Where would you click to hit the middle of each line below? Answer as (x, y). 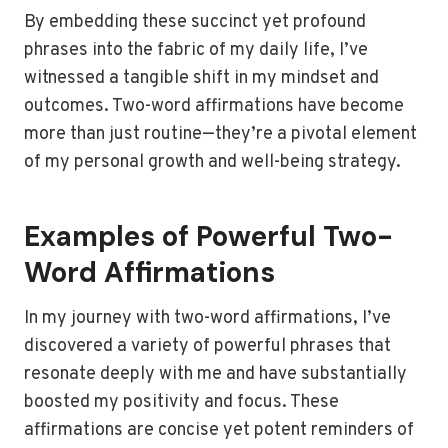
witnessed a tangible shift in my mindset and (201, 78)
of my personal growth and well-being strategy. (212, 162)
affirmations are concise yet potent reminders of (219, 430)
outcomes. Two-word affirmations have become (214, 106)
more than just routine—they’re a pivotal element (220, 134)
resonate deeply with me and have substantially (215, 374)
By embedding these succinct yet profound (195, 22)
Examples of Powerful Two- (208, 236)
